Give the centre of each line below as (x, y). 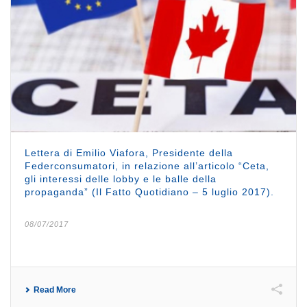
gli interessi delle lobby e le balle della (121, 179)
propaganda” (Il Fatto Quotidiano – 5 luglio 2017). (149, 192)
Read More (55, 290)
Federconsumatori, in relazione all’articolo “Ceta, (147, 165)
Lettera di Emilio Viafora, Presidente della (129, 152)
